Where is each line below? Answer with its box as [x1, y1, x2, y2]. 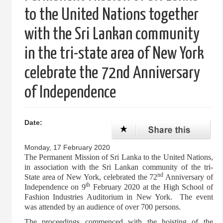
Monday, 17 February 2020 [24, 143, 110, 151]
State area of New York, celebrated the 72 [24, 173, 158, 181]
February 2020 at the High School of [90, 183, 213, 191]
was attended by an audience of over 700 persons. [24, 203, 181, 211]
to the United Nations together [24, 7, 199, 23]
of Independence [24, 85, 116, 101]
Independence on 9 [24, 183, 86, 191]
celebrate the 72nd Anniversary [24, 65, 200, 82]
